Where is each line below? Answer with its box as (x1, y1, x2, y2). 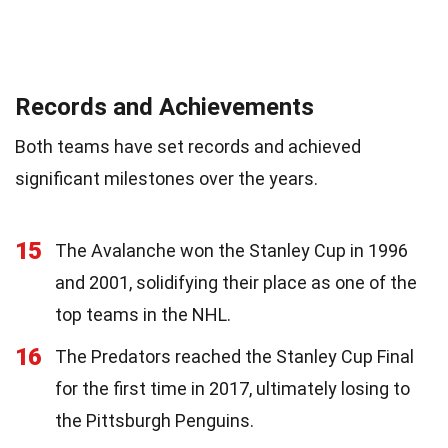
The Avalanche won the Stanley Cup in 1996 (55, 239, 408, 261)
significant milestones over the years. (15, 167, 318, 189)
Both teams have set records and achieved (15, 135, 361, 157)
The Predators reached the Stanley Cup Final (55, 345, 414, 367)
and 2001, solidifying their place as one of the (55, 271, 417, 293)
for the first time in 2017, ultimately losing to (55, 377, 410, 399)
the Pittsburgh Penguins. (55, 409, 254, 431)
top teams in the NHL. (55, 303, 231, 325)
